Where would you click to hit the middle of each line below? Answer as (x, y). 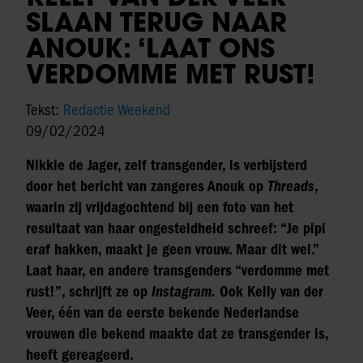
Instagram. (184, 292)
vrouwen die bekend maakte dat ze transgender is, (177, 334)
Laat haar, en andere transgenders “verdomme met (177, 271)
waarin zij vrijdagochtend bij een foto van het (160, 208)
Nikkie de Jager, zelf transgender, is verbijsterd (167, 166)
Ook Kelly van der (271, 292)
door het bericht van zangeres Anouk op (147, 187)
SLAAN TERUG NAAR (156, 22)
